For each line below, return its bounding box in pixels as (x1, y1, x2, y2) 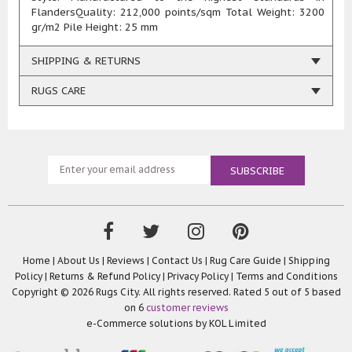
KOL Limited (208, 317, 266, 330)
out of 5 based (269, 286, 341, 299)
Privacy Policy (167, 270, 229, 283)
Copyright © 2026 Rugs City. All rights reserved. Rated (11, 286, 264, 299)
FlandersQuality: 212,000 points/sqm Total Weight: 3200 (31, 5, 324, 20)
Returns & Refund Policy (49, 270, 160, 283)
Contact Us (151, 255, 203, 267)
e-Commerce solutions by (86, 317, 209, 330)
